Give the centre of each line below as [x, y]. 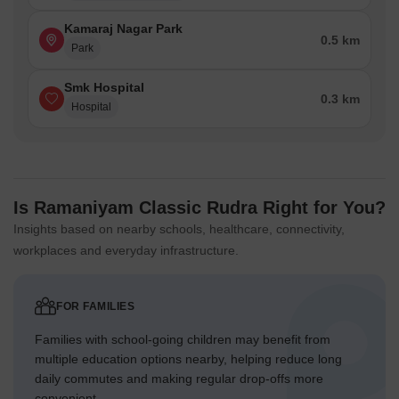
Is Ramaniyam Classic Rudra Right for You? [199, 208]
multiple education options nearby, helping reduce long [188, 359]
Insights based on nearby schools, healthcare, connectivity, [179, 229]
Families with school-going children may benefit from [183, 340]
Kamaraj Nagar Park [123, 29]
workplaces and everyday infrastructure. [126, 251]
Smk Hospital [104, 88]
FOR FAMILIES [95, 307]
